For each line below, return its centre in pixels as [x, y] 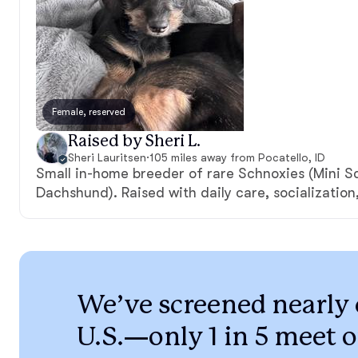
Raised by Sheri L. [134, 141]
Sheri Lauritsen [107, 157]
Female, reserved [89, 112]
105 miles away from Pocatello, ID [237, 157]
